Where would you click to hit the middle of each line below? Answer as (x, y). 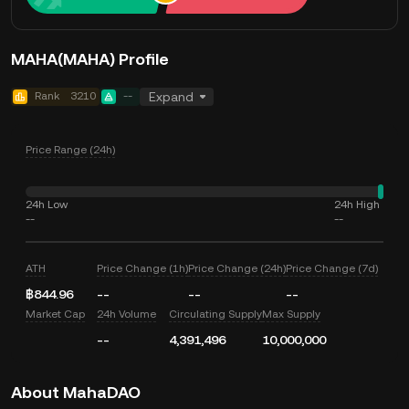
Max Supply (291, 314)
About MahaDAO (76, 392)
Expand (171, 97)
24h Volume (127, 314)
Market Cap (55, 314)
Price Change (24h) (237, 268)
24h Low (47, 204)
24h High (357, 204)
